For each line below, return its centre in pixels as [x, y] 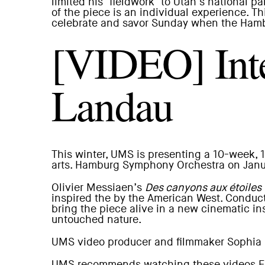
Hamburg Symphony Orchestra [150, 165]
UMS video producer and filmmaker [139, 242]
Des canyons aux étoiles [203, 188]
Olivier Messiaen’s [98, 188]
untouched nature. [97, 220]
